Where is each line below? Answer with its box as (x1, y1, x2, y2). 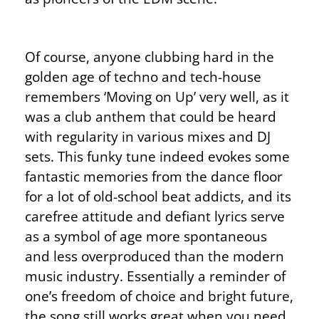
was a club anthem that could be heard (25, 107, 276, 127)
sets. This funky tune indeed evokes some (25, 147, 290, 167)
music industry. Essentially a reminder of (25, 266, 286, 286)
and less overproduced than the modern (25, 246, 284, 266)
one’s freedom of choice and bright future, (25, 286, 293, 306)
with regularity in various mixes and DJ (25, 127, 271, 147)
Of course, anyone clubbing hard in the (25, 47, 274, 67)
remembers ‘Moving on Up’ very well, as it (25, 87, 289, 107)
